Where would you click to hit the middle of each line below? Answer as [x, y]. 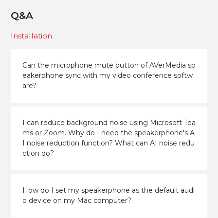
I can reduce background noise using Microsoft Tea [109, 123]
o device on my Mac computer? [77, 201]
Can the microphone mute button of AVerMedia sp [109, 65]
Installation [32, 36]
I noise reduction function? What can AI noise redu [108, 143]
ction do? [38, 154]
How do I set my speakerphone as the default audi [108, 191]
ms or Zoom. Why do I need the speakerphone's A [108, 133]
